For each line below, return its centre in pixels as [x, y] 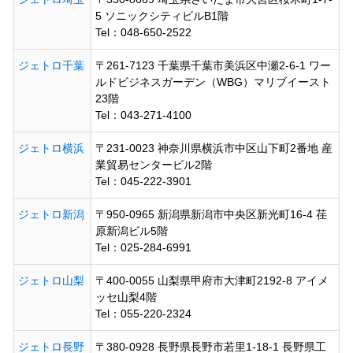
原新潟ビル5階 [131, 230]
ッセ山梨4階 [126, 297]
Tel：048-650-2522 [143, 32]
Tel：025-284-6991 [143, 247]
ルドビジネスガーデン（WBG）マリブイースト [213, 82]
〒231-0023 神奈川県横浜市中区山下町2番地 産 [214, 148]
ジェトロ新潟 [51, 214]
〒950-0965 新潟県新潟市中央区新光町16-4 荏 [211, 214]
